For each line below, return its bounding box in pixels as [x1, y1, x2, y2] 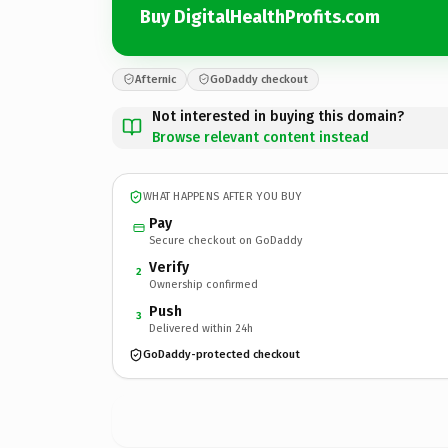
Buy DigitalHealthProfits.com [140, 6, 380, 28]
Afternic [135, 72, 176, 86]
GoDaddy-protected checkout [143, 348, 300, 361]
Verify [149, 258, 189, 276]
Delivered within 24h [149, 321, 253, 335]
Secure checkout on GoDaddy [149, 233, 302, 247]
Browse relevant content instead [152, 128, 369, 146]
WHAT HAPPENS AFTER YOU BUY [143, 190, 302, 203]
